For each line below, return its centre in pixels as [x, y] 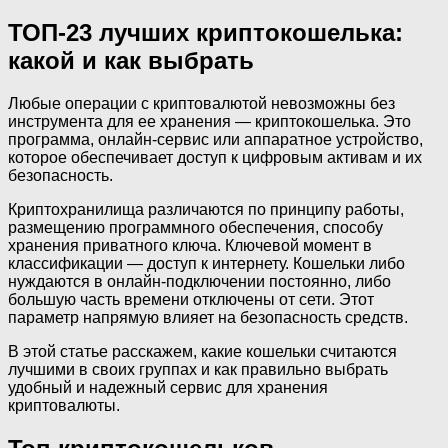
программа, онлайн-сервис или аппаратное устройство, [215, 139]
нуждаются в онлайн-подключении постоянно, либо [199, 281]
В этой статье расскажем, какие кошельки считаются [202, 351]
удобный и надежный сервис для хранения [168, 387]
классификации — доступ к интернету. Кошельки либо [206, 263]
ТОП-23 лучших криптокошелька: [205, 32]
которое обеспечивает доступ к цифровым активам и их [215, 157]
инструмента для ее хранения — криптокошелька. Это [209, 121]
